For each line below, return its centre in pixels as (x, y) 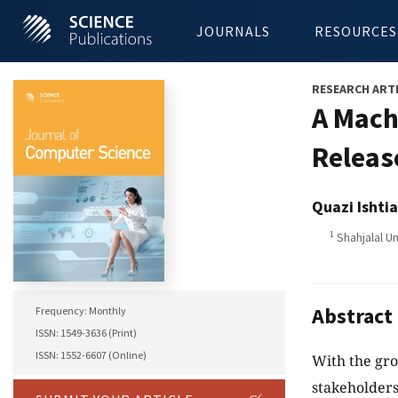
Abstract (352, 316)
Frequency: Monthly (81, 311)
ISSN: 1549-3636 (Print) (86, 333)
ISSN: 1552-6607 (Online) (91, 355)
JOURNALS (233, 31)
